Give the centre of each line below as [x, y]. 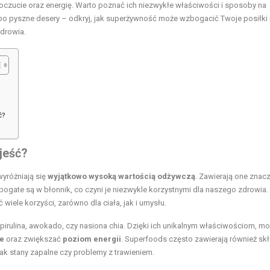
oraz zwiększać [33, 239]
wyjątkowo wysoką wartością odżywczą [121, 177]
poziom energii [92, 239]
